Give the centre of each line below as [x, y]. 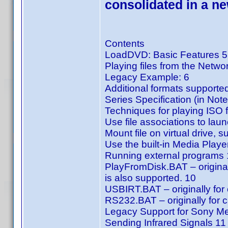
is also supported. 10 [150, 178]
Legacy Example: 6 [147, 77]
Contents [125, 44]
